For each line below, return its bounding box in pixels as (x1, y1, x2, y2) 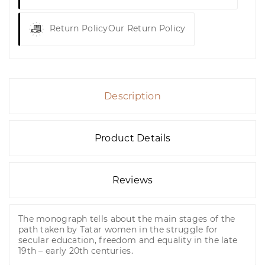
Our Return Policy (108, 23, 186, 34)
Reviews (112, 174, 153, 186)
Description (104, 91, 161, 102)
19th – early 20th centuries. (18, 245, 133, 257)
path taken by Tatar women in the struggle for (18, 224, 218, 235)
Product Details (94, 132, 171, 144)
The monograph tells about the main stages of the (18, 214, 235, 225)
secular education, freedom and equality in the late (18, 235, 238, 246)
